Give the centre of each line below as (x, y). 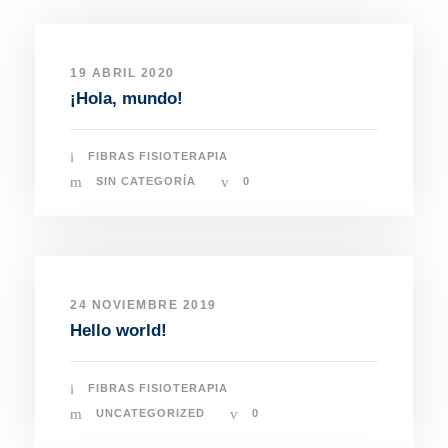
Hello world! (118, 331)
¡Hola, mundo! (126, 99)
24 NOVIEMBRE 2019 (143, 305)
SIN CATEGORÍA (146, 181)
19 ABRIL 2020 (122, 73)
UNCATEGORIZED (150, 413)
